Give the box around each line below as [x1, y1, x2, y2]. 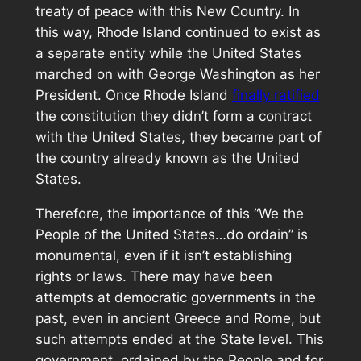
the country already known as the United [35, 149, 300, 166]
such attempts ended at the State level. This [35, 330, 324, 347]
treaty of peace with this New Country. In [35, 2, 300, 19]
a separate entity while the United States [35, 44, 301, 61]
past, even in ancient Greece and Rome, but [35, 309, 321, 326]
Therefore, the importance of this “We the [35, 205, 304, 222]
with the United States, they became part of [35, 128, 322, 145]
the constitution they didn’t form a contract [35, 107, 312, 124]
